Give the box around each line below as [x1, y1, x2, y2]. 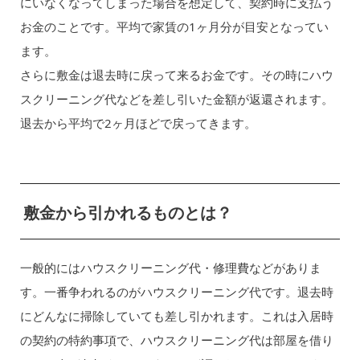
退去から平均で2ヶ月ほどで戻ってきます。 [19, 115, 256, 132]
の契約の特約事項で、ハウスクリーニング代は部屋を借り [19, 332, 333, 349]
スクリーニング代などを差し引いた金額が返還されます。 [19, 91, 333, 108]
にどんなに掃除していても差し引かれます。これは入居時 [19, 308, 333, 325]
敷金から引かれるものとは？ [22, 201, 232, 223]
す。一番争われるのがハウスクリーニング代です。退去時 [19, 284, 333, 301]
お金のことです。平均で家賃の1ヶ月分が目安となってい [19, 18, 329, 35]
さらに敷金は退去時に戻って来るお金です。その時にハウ [19, 67, 333, 84]
